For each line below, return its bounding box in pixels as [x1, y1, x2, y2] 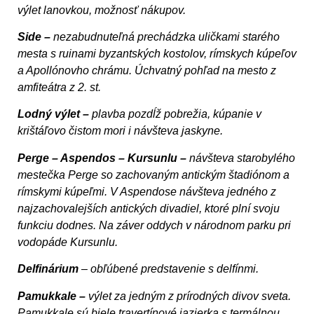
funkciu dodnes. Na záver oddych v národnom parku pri [18, 219, 291, 231]
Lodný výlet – [18, 108, 89, 121]
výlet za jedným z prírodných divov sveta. [86, 289, 291, 302]
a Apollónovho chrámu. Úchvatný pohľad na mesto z [18, 64, 276, 76]
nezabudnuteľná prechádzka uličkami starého [50, 30, 280, 43]
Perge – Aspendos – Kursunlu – [18, 151, 189, 164]
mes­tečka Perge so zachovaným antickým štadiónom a [18, 168, 289, 181]
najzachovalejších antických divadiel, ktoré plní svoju [18, 202, 280, 214]
